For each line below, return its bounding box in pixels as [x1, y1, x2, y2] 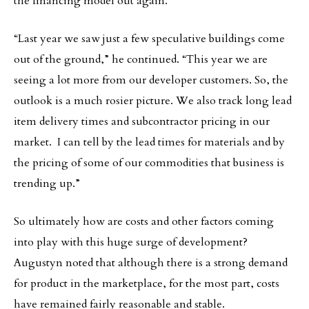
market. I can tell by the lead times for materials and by [14, 134, 285, 150]
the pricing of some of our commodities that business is [14, 155, 284, 170]
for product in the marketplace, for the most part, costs [14, 276, 279, 291]
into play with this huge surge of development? [14, 235, 248, 250]
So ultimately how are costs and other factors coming [14, 214, 274, 229]
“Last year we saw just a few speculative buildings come [14, 31, 285, 46]
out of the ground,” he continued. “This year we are [14, 52, 268, 67]
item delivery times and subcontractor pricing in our [14, 114, 270, 129]
